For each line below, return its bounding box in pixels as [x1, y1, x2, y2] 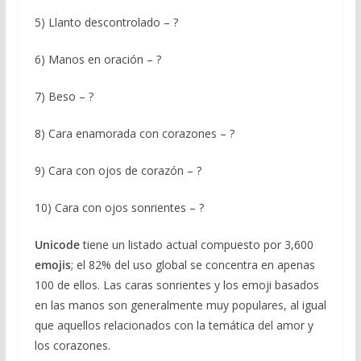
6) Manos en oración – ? [34, 51, 161, 67]
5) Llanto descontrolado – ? [34, 14, 178, 30]
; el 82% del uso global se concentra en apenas [70, 256, 315, 272]
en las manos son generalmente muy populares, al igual [34, 297, 326, 313]
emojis [34, 256, 71, 272]
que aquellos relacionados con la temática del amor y [34, 317, 313, 333]
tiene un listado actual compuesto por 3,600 [79, 236, 313, 252]
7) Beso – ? [34, 88, 93, 104]
